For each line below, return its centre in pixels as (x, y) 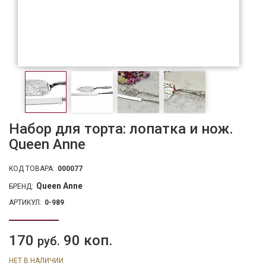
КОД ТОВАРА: (32, 169)
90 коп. (86, 241)
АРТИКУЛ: (25, 203)
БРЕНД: (21, 187)
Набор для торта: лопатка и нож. (121, 129)
